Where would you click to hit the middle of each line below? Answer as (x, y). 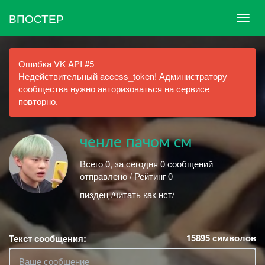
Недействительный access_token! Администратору (123, 76)
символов (233, 237)
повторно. (38, 101)
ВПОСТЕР (36, 18)
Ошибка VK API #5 (56, 64)
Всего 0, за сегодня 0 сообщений (146, 163)
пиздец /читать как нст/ (127, 194)
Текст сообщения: (48, 238)
